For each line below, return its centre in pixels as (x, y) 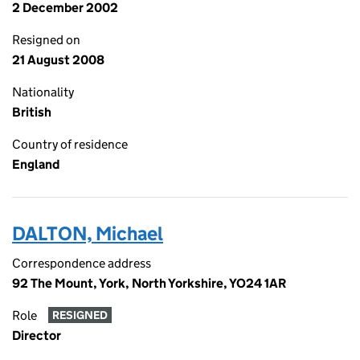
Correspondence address (82, 263)
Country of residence (70, 144)
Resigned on (46, 40)
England (36, 164)
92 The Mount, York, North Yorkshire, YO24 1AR (149, 283)
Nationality (43, 92)
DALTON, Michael (88, 233)
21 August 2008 (58, 60)
